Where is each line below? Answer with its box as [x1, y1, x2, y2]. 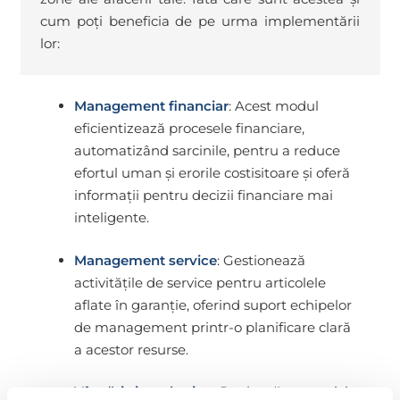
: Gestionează [216, 251, 305, 269]
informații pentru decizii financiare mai [73, 187, 333, 204]
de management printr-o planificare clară [73, 318, 351, 336]
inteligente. [73, 209, 149, 227]
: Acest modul [228, 97, 319, 115]
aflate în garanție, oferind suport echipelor [73, 296, 352, 313]
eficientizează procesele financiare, [73, 120, 304, 137]
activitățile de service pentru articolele [73, 273, 326, 291]
